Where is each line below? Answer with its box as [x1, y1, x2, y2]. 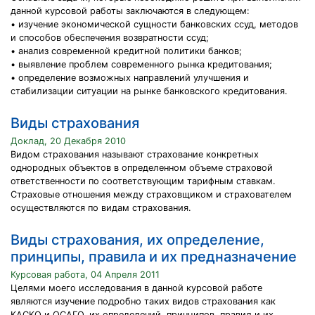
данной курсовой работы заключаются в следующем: [11, 6, 250, 16]
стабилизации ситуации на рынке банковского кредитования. [11, 86, 288, 96]
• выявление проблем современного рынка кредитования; [11, 59, 272, 70]
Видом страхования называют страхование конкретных [11, 149, 259, 160]
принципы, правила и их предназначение [11, 248, 297, 265]
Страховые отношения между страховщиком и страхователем [11, 189, 292, 200]
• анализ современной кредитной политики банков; [11, 46, 242, 56]
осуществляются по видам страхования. [11, 202, 191, 213]
